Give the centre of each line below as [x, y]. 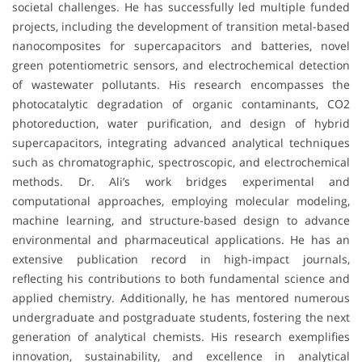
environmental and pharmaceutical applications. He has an [181, 240]
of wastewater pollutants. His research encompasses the [181, 85]
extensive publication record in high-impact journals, [181, 259]
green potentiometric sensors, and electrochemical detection [181, 65]
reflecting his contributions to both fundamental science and [181, 279]
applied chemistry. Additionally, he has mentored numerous [181, 298]
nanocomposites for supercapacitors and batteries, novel [181, 46]
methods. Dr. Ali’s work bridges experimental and [181, 182]
